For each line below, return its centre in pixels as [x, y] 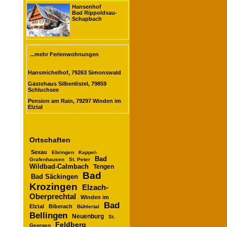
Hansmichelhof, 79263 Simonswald [74, 72]
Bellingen [48, 215]
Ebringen [63, 152]
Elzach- [95, 187]
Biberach [61, 206]
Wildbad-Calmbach [59, 166]
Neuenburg [88, 216]
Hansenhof [87, 7]
